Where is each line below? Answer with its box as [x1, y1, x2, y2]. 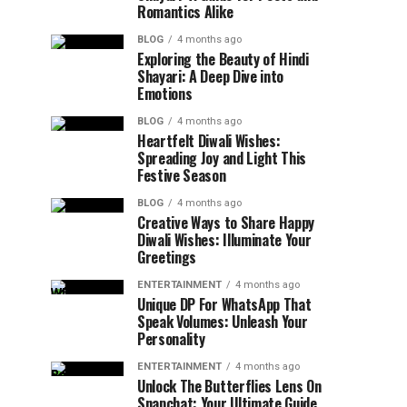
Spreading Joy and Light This [137, 147, 307, 169]
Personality [137, 328, 205, 350]
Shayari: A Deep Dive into [137, 65, 283, 87]
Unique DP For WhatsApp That [137, 293, 312, 315]
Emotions [137, 83, 193, 104]
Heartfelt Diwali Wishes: [137, 130, 281, 152]
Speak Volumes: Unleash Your [137, 311, 308, 333]
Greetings [137, 246, 197, 268]
